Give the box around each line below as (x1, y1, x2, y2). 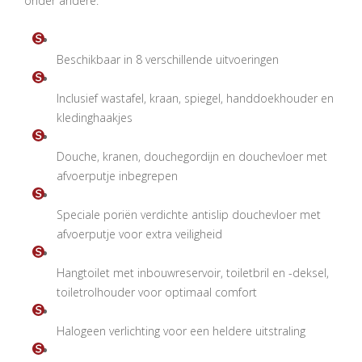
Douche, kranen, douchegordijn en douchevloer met (57, 149, 327, 164)
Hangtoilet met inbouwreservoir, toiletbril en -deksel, (57, 265, 329, 280)
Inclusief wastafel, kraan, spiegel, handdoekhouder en (57, 90, 334, 106)
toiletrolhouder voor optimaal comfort (57, 284, 257, 300)
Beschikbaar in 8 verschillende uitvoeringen (57, 52, 279, 67)
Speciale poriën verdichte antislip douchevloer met (57, 207, 321, 222)
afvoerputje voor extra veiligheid (57, 226, 222, 242)
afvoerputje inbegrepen (57, 168, 178, 183)
